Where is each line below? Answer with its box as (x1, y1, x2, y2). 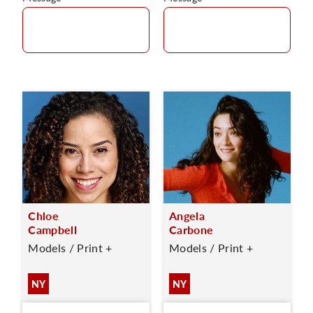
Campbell (28, 221, 77, 238)
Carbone (169, 221, 214, 238)
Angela (169, 208, 205, 224)
